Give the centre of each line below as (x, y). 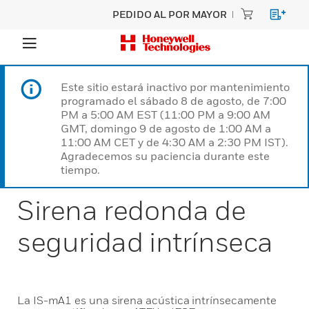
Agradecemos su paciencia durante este (165, 156)
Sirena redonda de (132, 210)
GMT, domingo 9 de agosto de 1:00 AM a (166, 128)
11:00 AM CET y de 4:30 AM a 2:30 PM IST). (175, 142)
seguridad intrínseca (146, 241)
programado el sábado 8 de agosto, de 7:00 (173, 101)
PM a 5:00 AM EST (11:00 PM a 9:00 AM (166, 114)
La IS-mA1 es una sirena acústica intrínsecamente (147, 300)
